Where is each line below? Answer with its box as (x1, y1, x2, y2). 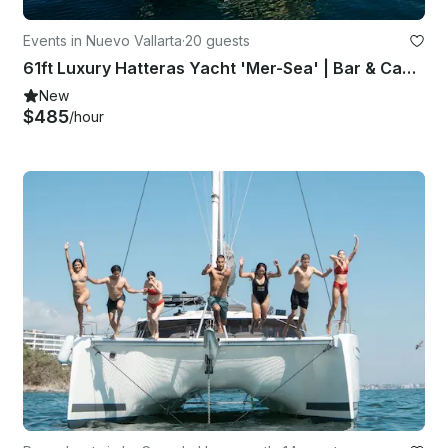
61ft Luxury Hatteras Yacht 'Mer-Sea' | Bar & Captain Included (402, 57, 416, 78)
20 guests (185, 31, 250, 49)
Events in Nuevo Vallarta (23, 31, 182, 49)
